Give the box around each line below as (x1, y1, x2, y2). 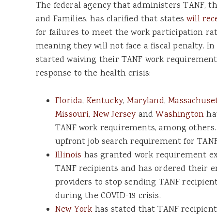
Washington (155, 108, 204, 121)
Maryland (127, 94, 164, 108)
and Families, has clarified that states (36, 13, 187, 26)
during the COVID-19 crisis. (55, 189, 161, 202)
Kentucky (86, 94, 124, 108)
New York (55, 203, 93, 216)
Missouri (55, 108, 89, 121)
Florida (55, 94, 83, 108)
